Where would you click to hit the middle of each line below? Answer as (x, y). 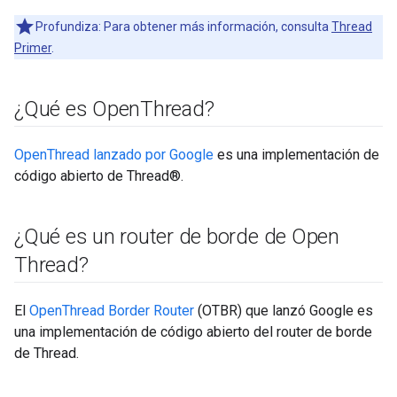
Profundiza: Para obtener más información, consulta (183, 26)
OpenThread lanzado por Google (114, 154)
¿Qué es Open (78, 109)
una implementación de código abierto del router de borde (193, 331)
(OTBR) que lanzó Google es (284, 310)
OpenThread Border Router (112, 310)
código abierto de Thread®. (99, 175)
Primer (33, 47)
